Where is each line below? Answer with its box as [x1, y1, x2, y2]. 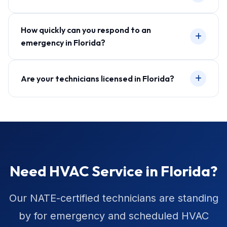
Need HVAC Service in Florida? [10, 162, 217, 180]
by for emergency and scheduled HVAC [18, 210, 209, 222]
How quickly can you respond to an [21, 25, 151, 35]
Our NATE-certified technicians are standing [9, 192, 218, 204]
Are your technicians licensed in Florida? [21, 73, 174, 84]
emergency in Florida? [21, 37, 105, 48]
